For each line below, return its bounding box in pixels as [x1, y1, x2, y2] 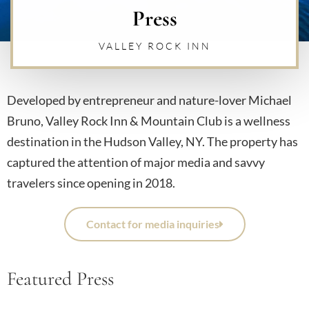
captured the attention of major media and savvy [7, 154, 265, 170]
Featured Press [7, 266, 114, 290]
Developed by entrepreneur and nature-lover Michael [7, 92, 292, 108]
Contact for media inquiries [86, 217, 219, 230]
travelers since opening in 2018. [7, 175, 175, 190]
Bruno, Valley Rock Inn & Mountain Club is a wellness [7, 112, 290, 128]
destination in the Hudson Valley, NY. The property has [7, 133, 298, 149]
